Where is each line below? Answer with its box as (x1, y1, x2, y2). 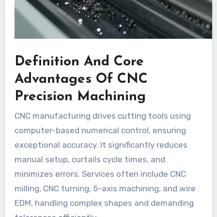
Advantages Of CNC (14, 72, 148, 86)
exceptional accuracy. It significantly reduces (14, 140, 187, 150)
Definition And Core (14, 55, 144, 69)
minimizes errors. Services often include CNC (14, 169, 186, 179)
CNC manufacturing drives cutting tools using (14, 111, 191, 121)
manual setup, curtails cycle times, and (14, 155, 165, 165)
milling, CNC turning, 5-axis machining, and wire (14, 184, 196, 194)
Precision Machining (14, 90, 146, 104)
